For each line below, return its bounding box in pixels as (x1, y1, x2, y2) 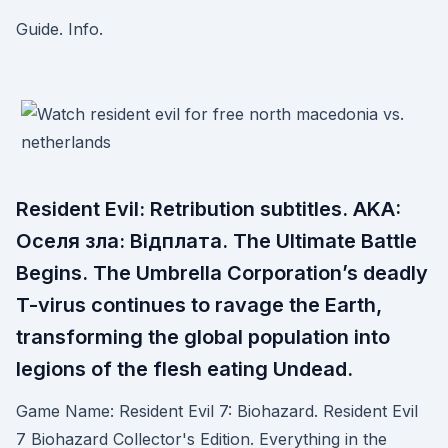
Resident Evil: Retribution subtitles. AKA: (16, 197, 401, 221)
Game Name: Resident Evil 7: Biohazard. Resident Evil (16, 401, 418, 421)
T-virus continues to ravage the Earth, (16, 293, 382, 317)
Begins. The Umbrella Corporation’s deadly (16, 261, 428, 285)
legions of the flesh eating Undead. (16, 357, 353, 381)
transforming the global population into (16, 325, 390, 349)
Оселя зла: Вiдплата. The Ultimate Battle (16, 229, 417, 253)
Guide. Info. (16, 19, 103, 39)
